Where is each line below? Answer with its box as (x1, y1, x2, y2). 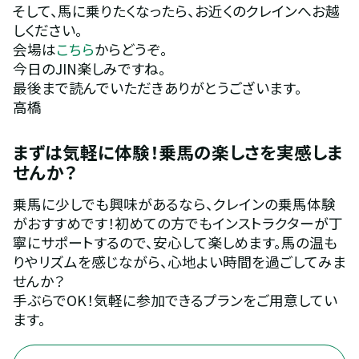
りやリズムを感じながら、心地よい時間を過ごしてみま (12, 251, 346, 272)
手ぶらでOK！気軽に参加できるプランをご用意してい (12, 289, 337, 311)
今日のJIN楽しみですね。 (12, 58, 166, 79)
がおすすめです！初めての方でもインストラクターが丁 (12, 212, 343, 234)
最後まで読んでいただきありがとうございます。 (12, 77, 302, 99)
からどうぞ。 (94, 38, 167, 60)
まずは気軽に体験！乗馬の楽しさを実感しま (12, 139, 343, 164)
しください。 (12, 19, 83, 41)
